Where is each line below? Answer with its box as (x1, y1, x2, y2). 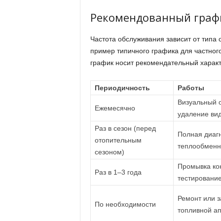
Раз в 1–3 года (94, 168, 142, 176)
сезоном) (94, 148, 124, 156)
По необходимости (94, 200, 156, 208)
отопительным (94, 136, 142, 144)
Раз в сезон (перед (94, 124, 156, 132)
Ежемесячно (94, 104, 135, 112)
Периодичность (94, 84, 150, 92)
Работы (177, 84, 204, 92)
